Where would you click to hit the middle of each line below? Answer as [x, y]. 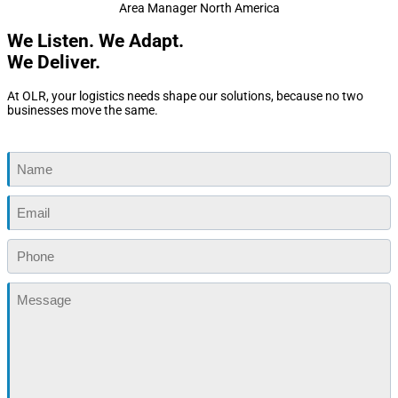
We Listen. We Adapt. [96, 41]
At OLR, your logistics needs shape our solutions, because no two [185, 96]
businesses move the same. [83, 110]
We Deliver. [54, 63]
